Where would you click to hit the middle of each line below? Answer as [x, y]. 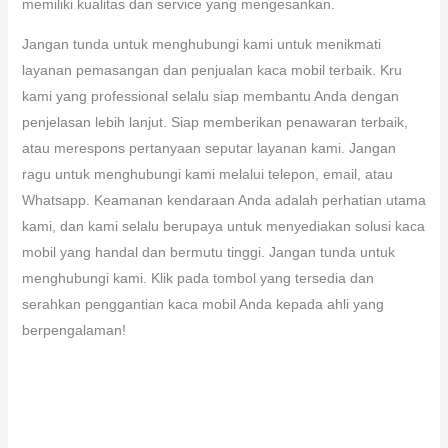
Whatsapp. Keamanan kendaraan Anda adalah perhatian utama [223, 199]
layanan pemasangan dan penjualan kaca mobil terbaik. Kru [211, 69]
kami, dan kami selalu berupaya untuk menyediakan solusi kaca [223, 225]
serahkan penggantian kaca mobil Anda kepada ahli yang [202, 303]
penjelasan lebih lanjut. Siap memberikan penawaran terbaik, [214, 121]
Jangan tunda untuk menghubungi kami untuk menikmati [201, 43]
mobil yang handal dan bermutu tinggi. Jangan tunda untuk [208, 251]
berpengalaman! [73, 329]
